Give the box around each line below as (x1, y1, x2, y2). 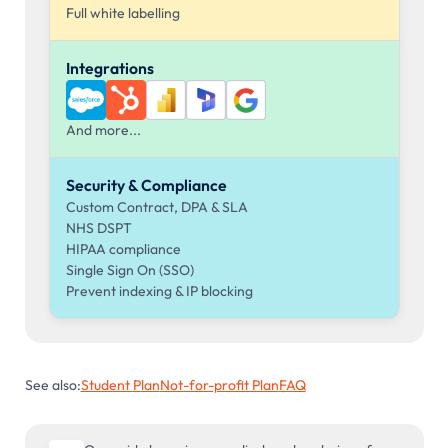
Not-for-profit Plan (159, 375, 279, 394)
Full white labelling (65, 3, 180, 22)
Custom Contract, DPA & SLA (65, 197, 248, 216)
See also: (24, 375, 81, 394)
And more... (65, 120, 141, 139)
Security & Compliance (65, 174, 227, 195)
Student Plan (80, 375, 160, 394)
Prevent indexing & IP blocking (65, 281, 253, 300)
